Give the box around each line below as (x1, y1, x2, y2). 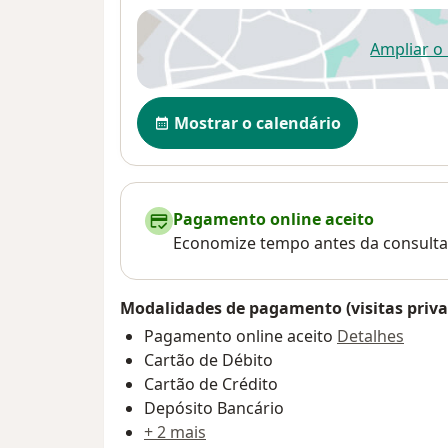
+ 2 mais (144, 421, 206, 444)
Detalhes (337, 325, 404, 348)
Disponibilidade (136, 95, 272, 120)
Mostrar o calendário (174, 112, 341, 135)
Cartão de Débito (144, 349, 273, 372)
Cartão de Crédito (144, 373, 278, 396)
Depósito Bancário (144, 397, 284, 420)
